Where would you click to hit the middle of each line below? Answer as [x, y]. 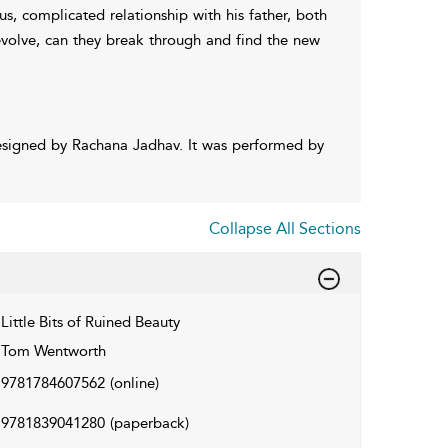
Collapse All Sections [285, 228]
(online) [134, 382]
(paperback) [149, 422]
